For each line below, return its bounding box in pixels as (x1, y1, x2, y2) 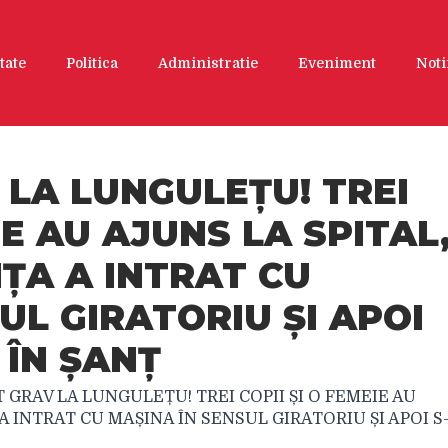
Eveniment (298, 54, 377, 71)
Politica (66, 54, 119, 71)
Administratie (158, 54, 259, 71)
